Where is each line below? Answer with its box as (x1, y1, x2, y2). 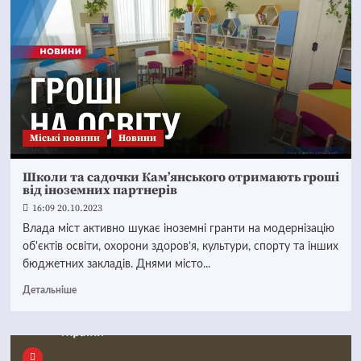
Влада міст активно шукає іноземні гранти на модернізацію (22, 223, 334, 234)
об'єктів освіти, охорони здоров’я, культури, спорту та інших (22, 241, 338, 252)
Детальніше (22, 285, 77, 295)
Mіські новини (29, 132, 100, 144)
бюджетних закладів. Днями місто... (22, 259, 210, 270)
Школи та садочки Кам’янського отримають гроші (22, 169, 339, 185)
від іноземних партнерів (22, 182, 177, 198)
